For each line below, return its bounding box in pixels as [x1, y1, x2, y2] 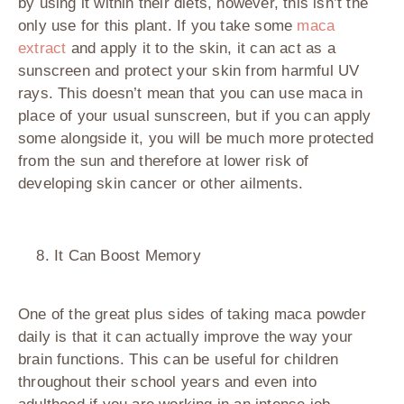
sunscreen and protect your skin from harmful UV [18, 62, 360, 80]
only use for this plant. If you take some [18, 17, 298, 35]
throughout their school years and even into [18, 373, 317, 391]
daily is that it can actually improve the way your [18, 328, 353, 346]
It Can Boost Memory [54, 247, 201, 265]
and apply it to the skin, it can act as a [66, 40, 335, 58]
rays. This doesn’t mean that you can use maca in [18, 85, 363, 103]
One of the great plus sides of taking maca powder [18, 306, 366, 324]
